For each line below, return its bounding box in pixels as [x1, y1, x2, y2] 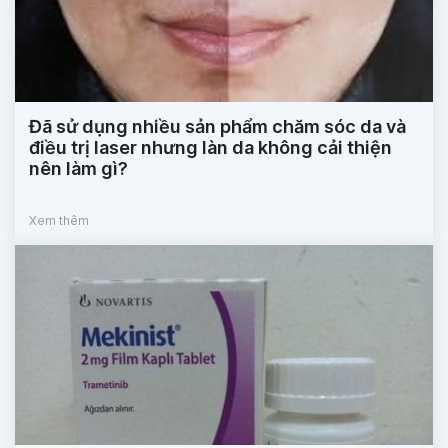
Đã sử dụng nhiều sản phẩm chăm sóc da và [29, 116, 406, 138]
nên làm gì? [29, 158, 128, 180]
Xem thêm [29, 213, 89, 229]
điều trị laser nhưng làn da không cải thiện [29, 137, 392, 159]
